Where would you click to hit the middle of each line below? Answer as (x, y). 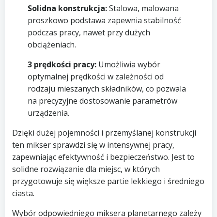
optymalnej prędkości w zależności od (95, 77)
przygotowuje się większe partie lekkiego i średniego (108, 181)
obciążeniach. (52, 45)
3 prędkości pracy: (62, 65)
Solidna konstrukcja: (67, 8)
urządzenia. (48, 113)
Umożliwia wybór (128, 65)
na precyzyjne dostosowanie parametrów (102, 101)
